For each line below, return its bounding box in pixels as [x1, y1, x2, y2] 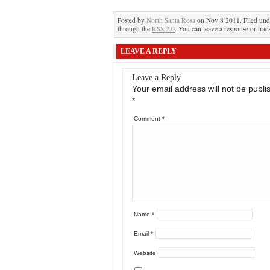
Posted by [118, 16, 146, 25]
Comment [134, 115, 162, 122]
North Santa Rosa [146, 16, 195, 25]
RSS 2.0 [152, 24, 175, 33]
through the [118, 24, 152, 33]
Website [134, 250, 156, 256]
